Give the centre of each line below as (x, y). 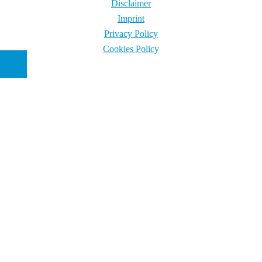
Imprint (131, 19)
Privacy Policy (131, 34)
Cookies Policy (131, 49)
